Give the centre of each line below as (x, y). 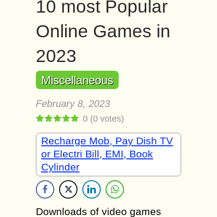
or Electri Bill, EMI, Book (97, 154)
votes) (111, 119)
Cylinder (60, 167)
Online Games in (103, 31)
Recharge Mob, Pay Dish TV (107, 141)
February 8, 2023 (73, 104)
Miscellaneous (77, 80)
